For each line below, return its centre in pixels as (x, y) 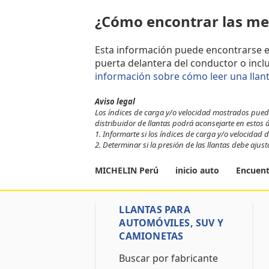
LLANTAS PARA (155, 210)
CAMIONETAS (151, 236)
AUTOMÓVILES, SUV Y (171, 223)
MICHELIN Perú (128, 170)
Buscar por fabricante (169, 258)
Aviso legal (115, 101)
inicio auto (198, 170)
